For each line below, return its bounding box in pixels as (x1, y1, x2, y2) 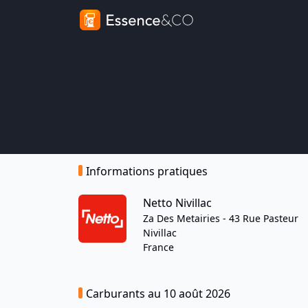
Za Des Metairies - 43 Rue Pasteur (143, 212, 298, 225)
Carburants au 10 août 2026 (86, 286, 230, 301)
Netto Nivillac (143, 195, 212, 210)
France (143, 241, 174, 254)
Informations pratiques (86, 164, 208, 179)
